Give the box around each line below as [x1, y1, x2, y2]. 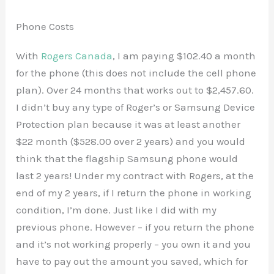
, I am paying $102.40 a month [113, 50, 256, 62]
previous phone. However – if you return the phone [16, 221, 255, 234]
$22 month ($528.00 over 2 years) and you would [16, 135, 246, 148]
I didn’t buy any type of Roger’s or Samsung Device [16, 101, 256, 114]
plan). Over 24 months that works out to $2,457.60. [16, 84, 254, 97]
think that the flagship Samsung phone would [16, 152, 239, 165]
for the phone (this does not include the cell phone [16, 67, 257, 80]
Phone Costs [16, 20, 75, 33]
